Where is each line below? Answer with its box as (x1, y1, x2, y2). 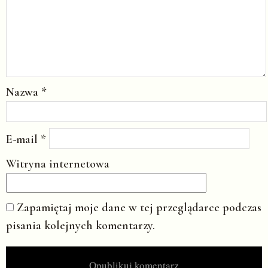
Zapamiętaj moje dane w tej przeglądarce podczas (17, 200, 261, 215)
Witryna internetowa (6, 157, 109, 172)
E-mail (6, 132, 41, 147)
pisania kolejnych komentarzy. (6, 218, 155, 233)
